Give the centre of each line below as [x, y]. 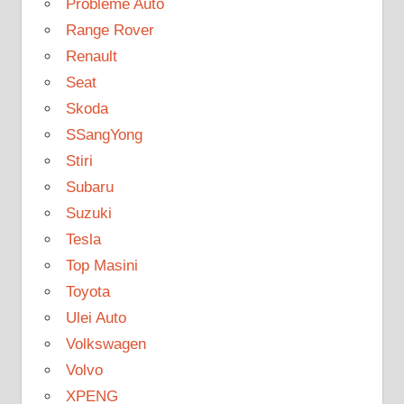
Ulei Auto [96, 317]
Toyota [87, 291]
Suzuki [88, 213]
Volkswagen [106, 344]
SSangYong [104, 134]
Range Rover [110, 30]
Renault [91, 56]
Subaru [89, 187]
